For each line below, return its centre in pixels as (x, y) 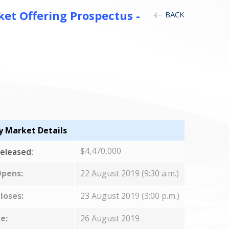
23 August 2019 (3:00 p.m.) (130, 196)
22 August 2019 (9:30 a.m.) (129, 173)
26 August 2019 (110, 218)
